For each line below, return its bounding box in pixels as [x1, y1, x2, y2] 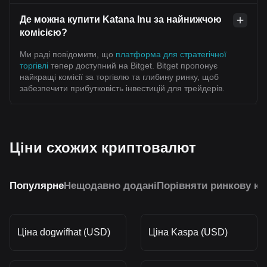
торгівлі [20, 60, 48, 70]
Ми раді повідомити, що [20, 49, 116, 59]
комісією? [20, 27, 67, 38]
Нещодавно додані [64, 179, 157, 191]
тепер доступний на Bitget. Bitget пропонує [48, 60, 218, 70]
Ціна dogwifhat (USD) [17, 226, 110, 237]
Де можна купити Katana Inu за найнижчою [20, 14, 222, 24]
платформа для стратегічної [116, 49, 226, 59]
